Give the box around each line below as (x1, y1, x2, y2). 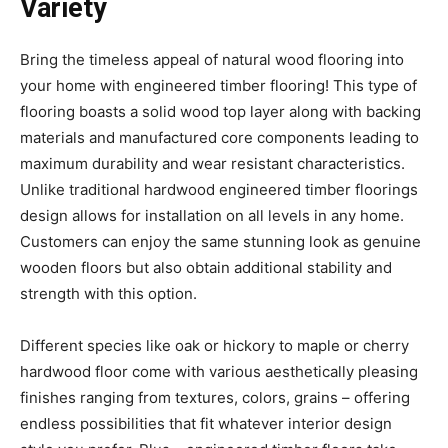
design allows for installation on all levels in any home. (20, 205, 404, 225)
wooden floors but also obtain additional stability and (20, 257, 392, 277)
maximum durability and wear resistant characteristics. (20, 153, 405, 173)
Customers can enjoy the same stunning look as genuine (20, 231, 421, 251)
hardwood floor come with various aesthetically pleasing (20, 361, 418, 381)
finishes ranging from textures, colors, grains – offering (20, 387, 410, 407)
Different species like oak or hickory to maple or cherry (20, 335, 409, 355)
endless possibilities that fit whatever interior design (20, 413, 392, 433)
